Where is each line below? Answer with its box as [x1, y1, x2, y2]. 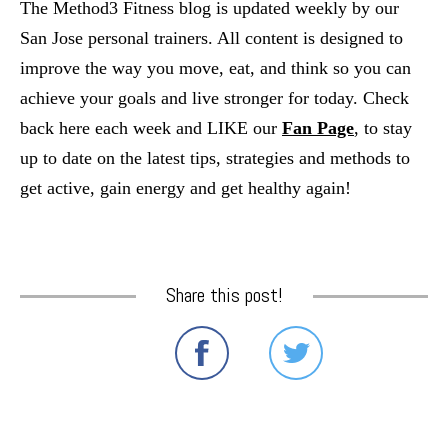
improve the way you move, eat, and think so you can [20, 58, 411, 78]
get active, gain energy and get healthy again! [20, 178, 351, 198]
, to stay [354, 118, 412, 138]
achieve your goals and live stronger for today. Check [20, 88, 409, 108]
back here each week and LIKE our [20, 118, 277, 138]
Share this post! [165, 282, 283, 308]
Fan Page [282, 118, 354, 138]
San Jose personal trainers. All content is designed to [20, 28, 403, 48]
